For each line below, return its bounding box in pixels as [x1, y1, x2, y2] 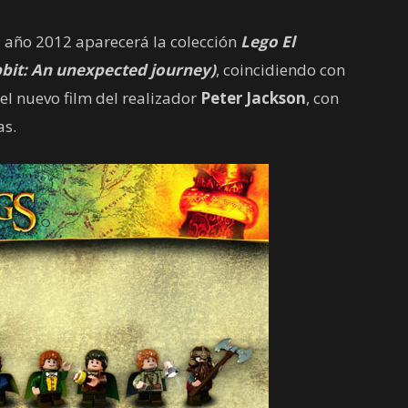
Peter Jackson [200, 87, 306, 108]
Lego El [240, 31, 295, 52]
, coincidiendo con [216, 59, 345, 80]
